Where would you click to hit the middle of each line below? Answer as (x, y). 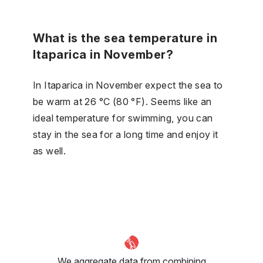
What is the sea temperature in (125, 38)
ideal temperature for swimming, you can (123, 118)
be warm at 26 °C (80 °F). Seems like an (122, 101)
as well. (50, 151)
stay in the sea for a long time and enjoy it (126, 134)
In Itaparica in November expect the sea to (128, 85)
